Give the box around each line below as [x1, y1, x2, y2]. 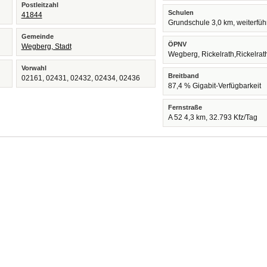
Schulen [168, 9, 194, 16]
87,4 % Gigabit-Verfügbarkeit [168, 82, 262, 90]
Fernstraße [168, 104, 203, 111]
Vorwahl [21, 64, 46, 72]
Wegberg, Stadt [21, 42, 72, 51]
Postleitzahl [21, 1, 58, 8]
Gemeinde [21, 33, 54, 40]
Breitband [168, 72, 200, 79]
